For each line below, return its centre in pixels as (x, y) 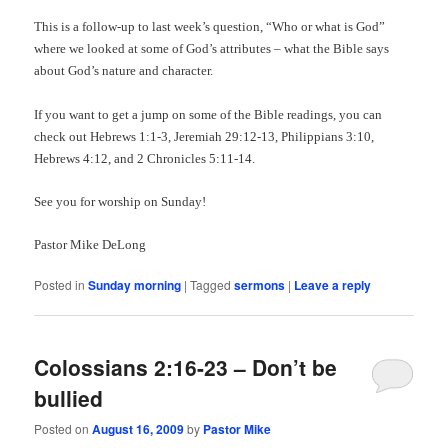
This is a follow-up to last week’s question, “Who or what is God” (210, 27)
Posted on (63, 429)
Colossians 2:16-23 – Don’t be (186, 367)
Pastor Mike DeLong (90, 244)
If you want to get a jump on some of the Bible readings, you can (208, 114)
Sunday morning (135, 284)
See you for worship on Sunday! (120, 201)
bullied (69, 398)
